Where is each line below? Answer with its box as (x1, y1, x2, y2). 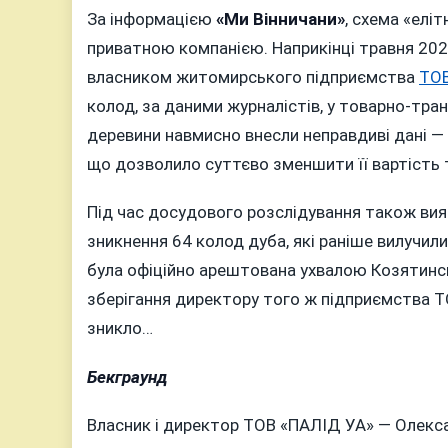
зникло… (87, 318, 153, 339)
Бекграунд (87, 366, 167, 387)
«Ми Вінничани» (216, 8, 345, 29)
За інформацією (87, 8, 216, 29)
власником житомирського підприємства (87, 66, 419, 87)
